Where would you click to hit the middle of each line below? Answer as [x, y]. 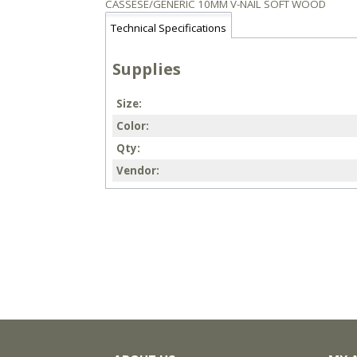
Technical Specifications [169, 28]
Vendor [136, 171]
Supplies [147, 69]
